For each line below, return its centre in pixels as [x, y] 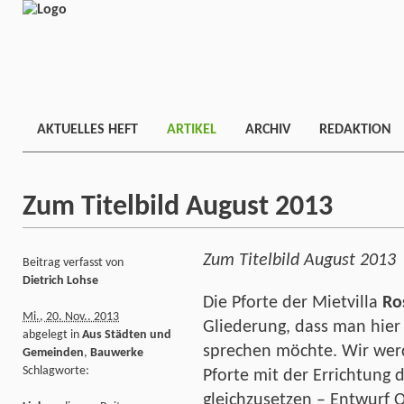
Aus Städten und [127, 335]
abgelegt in [52, 335]
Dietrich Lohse [60, 280]
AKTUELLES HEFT [87, 130]
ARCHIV [268, 130]
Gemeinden [53, 353]
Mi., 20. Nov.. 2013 [71, 317]
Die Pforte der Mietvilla [293, 303]
